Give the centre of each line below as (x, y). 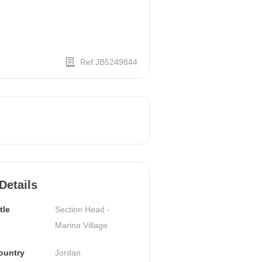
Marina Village (81, 225)
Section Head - (82, 209)
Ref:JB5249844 (109, 62)
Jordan (68, 252)
